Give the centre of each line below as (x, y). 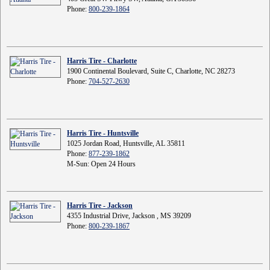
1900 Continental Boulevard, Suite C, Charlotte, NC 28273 (151, 71)
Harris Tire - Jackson (100, 206)
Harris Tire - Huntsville (103, 133)
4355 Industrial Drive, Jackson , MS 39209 (129, 216)
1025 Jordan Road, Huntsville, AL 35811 (126, 143)
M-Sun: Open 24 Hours (101, 164)
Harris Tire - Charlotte (102, 61)
